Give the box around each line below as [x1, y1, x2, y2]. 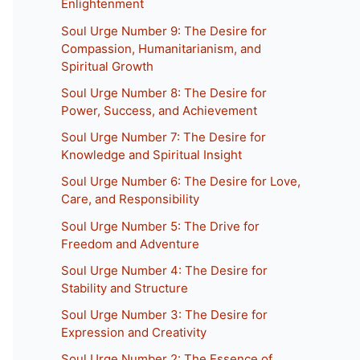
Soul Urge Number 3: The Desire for [61, 307, 268, 322]
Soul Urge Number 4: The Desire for [61, 262, 268, 278]
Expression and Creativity [61, 325, 207, 340]
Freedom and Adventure [61, 235, 199, 252]
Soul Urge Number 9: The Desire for [61, 22, 267, 39]
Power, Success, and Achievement [61, 102, 257, 118]
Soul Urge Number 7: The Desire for [61, 129, 266, 145]
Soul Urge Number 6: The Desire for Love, [61, 174, 301, 190]
